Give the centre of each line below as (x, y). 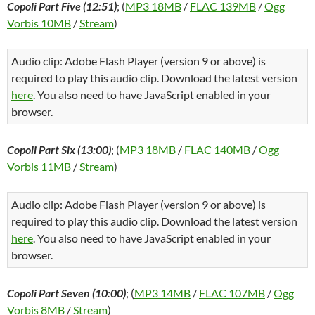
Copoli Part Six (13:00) (59, 149)
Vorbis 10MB (39, 23)
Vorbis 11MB (39, 166)
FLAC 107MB (232, 293)
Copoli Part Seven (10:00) (66, 293)
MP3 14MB (162, 293)
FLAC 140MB (217, 149)
